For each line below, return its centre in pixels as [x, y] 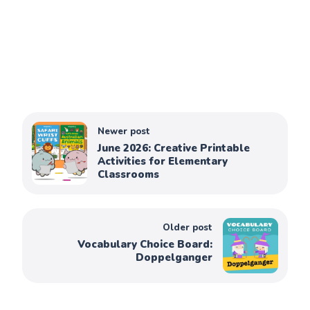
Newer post [124, 131]
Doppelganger [174, 257]
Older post [187, 227]
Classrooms [129, 174]
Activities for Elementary [163, 161]
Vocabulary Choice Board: [145, 244]
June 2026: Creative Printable [174, 148]
